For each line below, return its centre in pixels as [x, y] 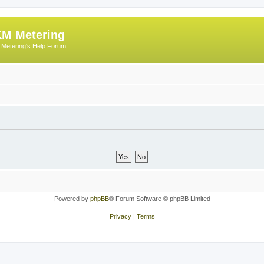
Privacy [120, 216]
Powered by [72, 198]
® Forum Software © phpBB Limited [159, 198]
